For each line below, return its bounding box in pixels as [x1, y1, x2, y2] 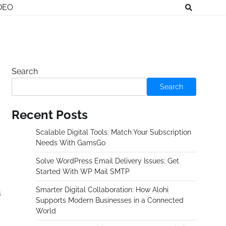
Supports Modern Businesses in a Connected [36, 196, 184, 204]
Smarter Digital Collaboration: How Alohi [36, 186, 168, 194]
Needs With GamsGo [36, 139, 105, 147]
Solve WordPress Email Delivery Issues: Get [36, 157, 179, 165]
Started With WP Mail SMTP [36, 167, 130, 176]
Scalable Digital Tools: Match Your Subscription [36, 128, 191, 136]
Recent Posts [12, 107, 88, 122]
